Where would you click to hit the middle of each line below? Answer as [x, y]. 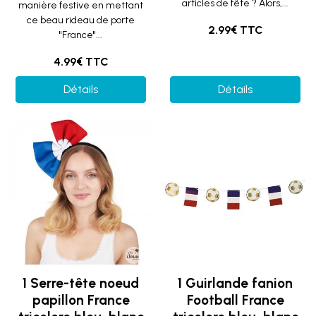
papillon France [81, 300]
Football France [235, 300]
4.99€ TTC [81, 62]
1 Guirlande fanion [235, 283]
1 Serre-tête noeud [81, 283]
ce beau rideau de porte [81, 20]
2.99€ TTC [235, 30]
